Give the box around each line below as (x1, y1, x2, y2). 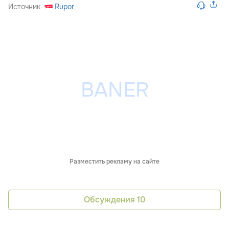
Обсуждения (83, 194, 137, 205)
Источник (8, 2, 40, 11)
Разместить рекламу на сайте (70, 157, 159, 166)
